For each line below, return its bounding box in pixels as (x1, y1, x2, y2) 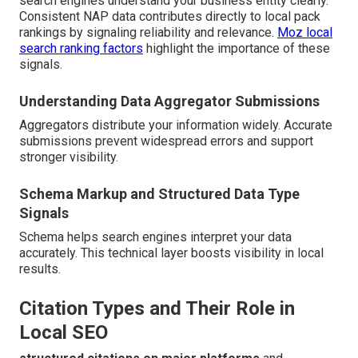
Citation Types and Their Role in (19, 297, 295, 320)
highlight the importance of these (143, 41, 330, 57)
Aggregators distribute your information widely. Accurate (19, 117, 332, 133)
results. (19, 261, 61, 277)
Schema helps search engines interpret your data (19, 229, 292, 245)
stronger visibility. (19, 149, 118, 165)
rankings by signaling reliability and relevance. (19, 25, 277, 41)
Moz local (277, 25, 332, 41)
